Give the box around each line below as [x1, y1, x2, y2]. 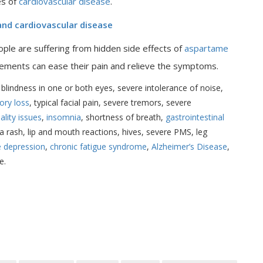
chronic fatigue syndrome [50, 141, 147, 152]
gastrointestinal [163, 112, 224, 123]
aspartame [184, 42, 228, 54]
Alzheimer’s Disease [151, 141, 227, 152]
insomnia [44, 112, 81, 123]
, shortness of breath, [81, 112, 163, 123]
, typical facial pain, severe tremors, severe [29, 97, 191, 108]
